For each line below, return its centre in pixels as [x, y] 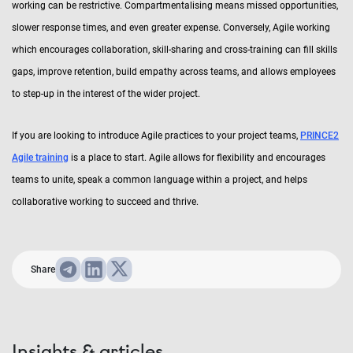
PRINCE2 [320, 135]
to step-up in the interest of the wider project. [106, 93]
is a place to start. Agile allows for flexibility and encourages [197, 157]
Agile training [40, 157]
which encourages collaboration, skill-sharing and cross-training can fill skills [175, 49]
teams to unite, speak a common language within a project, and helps [160, 179]
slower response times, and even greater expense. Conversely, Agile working [171, 27]
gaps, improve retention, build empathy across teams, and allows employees [174, 71]
